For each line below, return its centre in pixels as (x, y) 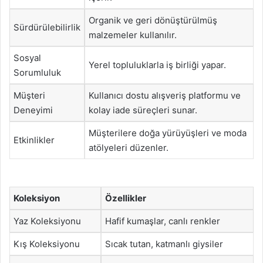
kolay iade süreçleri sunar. (143, 110)
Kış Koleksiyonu (47, 244)
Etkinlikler (34, 140)
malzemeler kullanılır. (133, 35)
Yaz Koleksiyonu (47, 221)
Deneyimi (33, 110)
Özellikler (126, 198)
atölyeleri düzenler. (129, 147)
